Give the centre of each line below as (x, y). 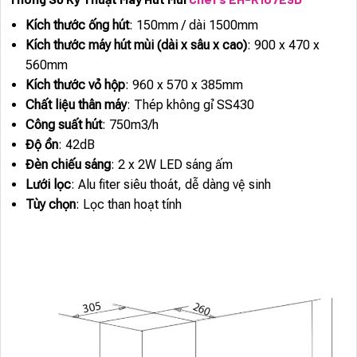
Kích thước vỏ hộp (75, 84)
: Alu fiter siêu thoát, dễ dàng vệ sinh (171, 184)
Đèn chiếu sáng (68, 164)
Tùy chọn (50, 204)
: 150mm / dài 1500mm (193, 25)
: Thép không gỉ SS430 (190, 104)
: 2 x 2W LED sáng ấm (171, 164)
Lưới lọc (48, 184)
